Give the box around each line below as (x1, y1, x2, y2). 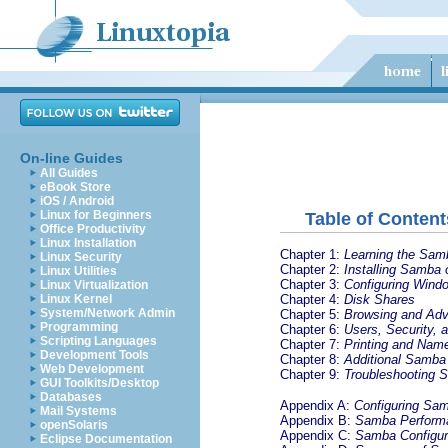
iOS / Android (40, 194, 114, 208)
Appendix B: (280, 412, 355, 428)
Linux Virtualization (40, 278, 148, 292)
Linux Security (40, 250, 122, 264)
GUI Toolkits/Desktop (40, 376, 159, 390)
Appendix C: (280, 427, 355, 443)
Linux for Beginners (40, 208, 152, 222)
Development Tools (40, 348, 149, 362)
